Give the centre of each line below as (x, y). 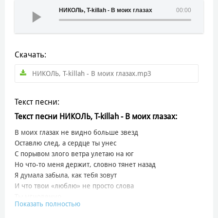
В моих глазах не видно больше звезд (76, 132)
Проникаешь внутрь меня (57, 207)
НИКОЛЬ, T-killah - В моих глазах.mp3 (92, 73)
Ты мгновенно (38, 196)
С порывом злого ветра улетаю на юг (74, 154)
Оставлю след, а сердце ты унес (65, 143)
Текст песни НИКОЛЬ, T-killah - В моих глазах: (96, 116)
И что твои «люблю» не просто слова (74, 186)
